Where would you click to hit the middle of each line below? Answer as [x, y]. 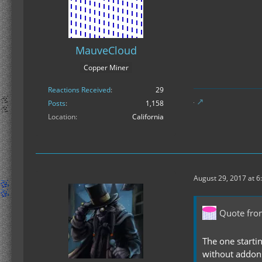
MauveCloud [106, 50]
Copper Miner [106, 68]
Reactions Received [79, 90]
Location [62, 117]
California [148, 117]
